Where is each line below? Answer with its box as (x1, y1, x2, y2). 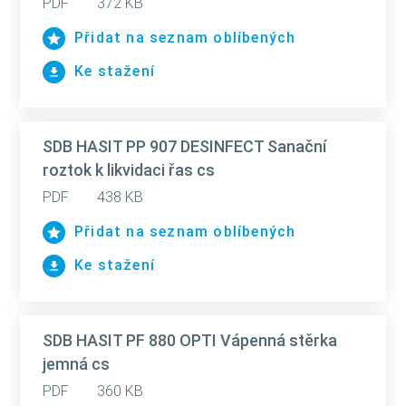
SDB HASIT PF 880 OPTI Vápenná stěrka (43, 331, 337, 350)
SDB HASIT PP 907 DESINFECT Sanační (43, 137, 326, 156)
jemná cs (43, 354, 110, 373)
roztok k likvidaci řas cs (43, 160, 215, 179)
